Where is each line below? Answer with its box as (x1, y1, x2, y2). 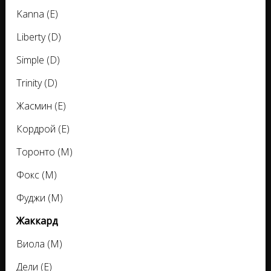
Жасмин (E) (16, 99, 66, 113)
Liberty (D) (16, 30, 61, 44)
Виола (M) (16, 237, 62, 251)
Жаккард (16, 214, 58, 228)
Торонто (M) (16, 145, 73, 159)
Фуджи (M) (16, 191, 63, 205)
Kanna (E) (16, 7, 58, 21)
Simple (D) (16, 53, 60, 67)
